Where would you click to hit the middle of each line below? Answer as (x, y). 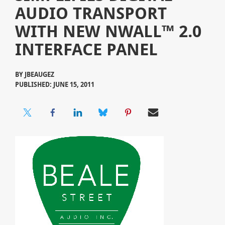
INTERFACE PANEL (86, 49)
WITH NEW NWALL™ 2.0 (108, 31)
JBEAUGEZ (39, 75)
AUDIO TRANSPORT (91, 13)
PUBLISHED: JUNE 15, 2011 (54, 85)
